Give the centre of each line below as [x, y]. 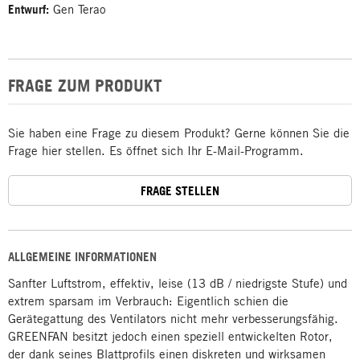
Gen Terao [78, 9]
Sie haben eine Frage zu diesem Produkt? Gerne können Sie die [179, 133]
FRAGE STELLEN [180, 190]
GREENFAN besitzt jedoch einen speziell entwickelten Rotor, [170, 336]
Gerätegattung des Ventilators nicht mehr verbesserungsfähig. [173, 318]
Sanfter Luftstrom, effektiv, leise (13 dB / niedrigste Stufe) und [178, 283]
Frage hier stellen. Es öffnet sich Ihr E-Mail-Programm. [156, 150]
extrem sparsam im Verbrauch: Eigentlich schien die [148, 301]
